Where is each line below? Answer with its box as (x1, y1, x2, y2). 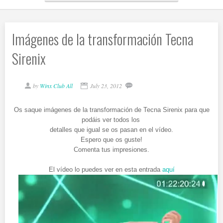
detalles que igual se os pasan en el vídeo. (50, 126, 173, 133)
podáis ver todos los (81, 116, 142, 123)
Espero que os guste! (81, 136, 142, 143)
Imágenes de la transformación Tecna (12, 29, 193, 49)
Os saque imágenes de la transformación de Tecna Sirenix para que (13, 106, 210, 113)
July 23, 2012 (90, 82, 122, 90)
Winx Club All (40, 82, 73, 90)
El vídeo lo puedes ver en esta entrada (48, 166, 162, 173)
